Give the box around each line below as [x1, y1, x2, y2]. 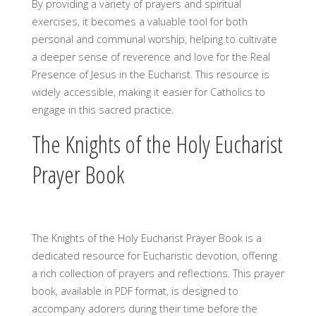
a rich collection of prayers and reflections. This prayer [31, 266, 284, 280]
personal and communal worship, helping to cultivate [31, 32, 277, 47]
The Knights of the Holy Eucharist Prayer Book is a [31, 231, 262, 245]
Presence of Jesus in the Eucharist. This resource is [31, 68, 269, 82]
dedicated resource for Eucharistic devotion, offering [31, 248, 277, 262]
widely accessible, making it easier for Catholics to [31, 85, 265, 99]
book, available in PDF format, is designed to [31, 284, 238, 298]
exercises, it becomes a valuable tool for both [31, 15, 248, 29]
